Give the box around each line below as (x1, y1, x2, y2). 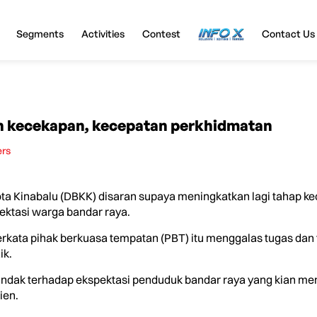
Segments (16, 27, 64, 40)
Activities (81, 27, 125, 40)
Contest (142, 27, 180, 40)
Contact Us (261, 27, 315, 40)
